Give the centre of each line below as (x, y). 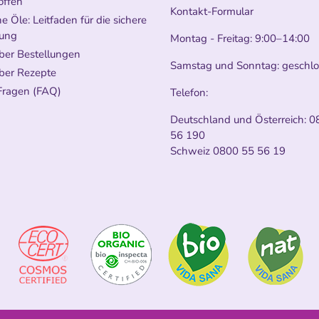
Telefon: (189, 92)
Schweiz (192, 151)
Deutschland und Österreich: (240, 119)
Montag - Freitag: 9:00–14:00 (241, 38)
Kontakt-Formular (212, 11)
